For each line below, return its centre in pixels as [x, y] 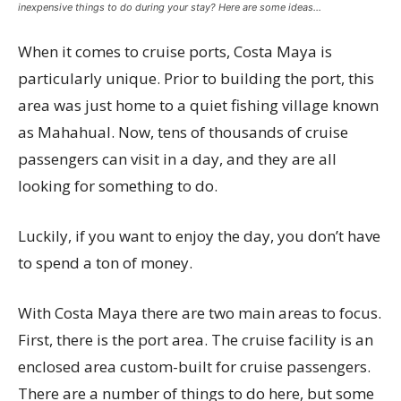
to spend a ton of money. [105, 263]
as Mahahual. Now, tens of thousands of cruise [183, 132]
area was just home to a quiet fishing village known [198, 105]
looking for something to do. [118, 186]
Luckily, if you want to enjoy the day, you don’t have [199, 236]
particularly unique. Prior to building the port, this [196, 78]
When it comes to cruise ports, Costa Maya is [175, 51]
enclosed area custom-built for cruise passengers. [194, 367]
